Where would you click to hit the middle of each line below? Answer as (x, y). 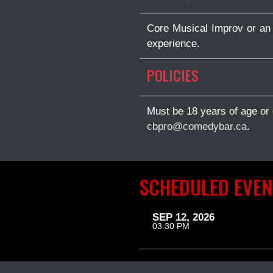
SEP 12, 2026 (183, 217)
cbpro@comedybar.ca (197, 126)
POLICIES (173, 75)
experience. (175, 43)
